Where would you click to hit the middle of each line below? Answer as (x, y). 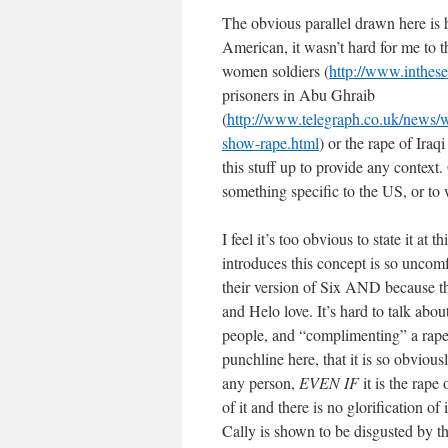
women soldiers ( (275, 70)
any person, (260, 382)
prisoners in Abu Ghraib (298, 94)
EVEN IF (329, 382)
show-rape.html (270, 142)
